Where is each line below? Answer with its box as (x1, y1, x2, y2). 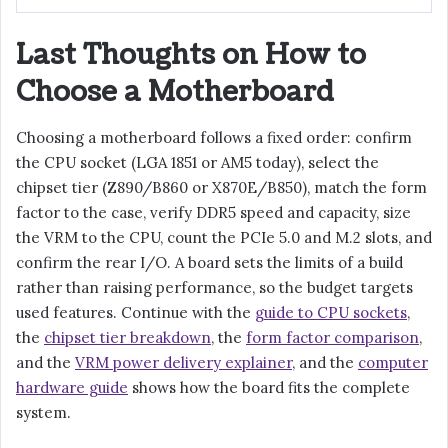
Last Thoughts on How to (16, 36, 366, 75)
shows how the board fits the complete (128, 377, 410, 397)
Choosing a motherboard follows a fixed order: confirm (16, 127, 412, 147)
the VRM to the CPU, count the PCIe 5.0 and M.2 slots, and (16, 227, 432, 247)
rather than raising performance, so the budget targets (16, 277, 413, 297)
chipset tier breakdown (44, 327, 211, 347)
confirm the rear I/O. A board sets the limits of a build (16, 252, 403, 272)
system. (16, 402, 71, 422)
